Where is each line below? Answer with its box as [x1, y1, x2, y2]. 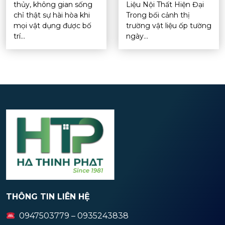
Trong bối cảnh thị [126, 10, 190, 20]
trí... [14, 31, 25, 41]
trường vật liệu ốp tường [126, 21, 211, 30]
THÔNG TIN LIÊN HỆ [6, 192, 90, 202]
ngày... [126, 31, 148, 41]
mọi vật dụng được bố [14, 21, 91, 30]
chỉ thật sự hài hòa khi [14, 10, 90, 20]
